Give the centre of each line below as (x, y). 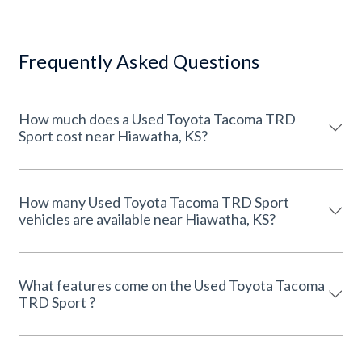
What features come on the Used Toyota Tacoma (172, 285)
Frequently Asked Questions (139, 61)
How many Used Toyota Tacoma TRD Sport (154, 202)
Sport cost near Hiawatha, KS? (132, 136)
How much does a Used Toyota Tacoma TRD (157, 119)
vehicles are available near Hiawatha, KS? (147, 219)
